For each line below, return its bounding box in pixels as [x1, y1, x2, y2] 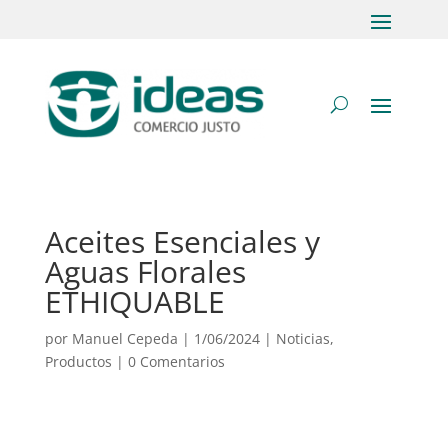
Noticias [275, 329, 330, 348]
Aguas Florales [44, 251, 246, 292]
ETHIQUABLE [44, 281, 225, 322]
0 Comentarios [127, 352, 225, 371]
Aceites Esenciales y [44, 221, 320, 262]
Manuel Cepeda [71, 329, 178, 348]
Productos [44, 352, 112, 371]
